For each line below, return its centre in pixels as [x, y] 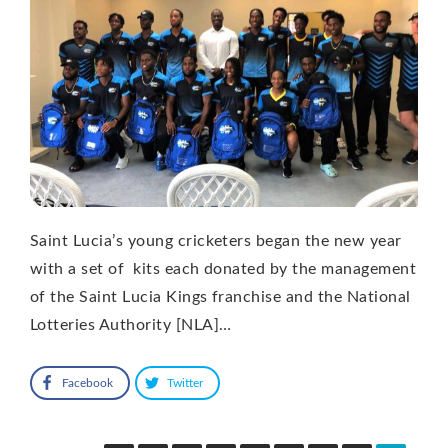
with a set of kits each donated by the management [223, 268]
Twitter [185, 382]
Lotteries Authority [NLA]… [131, 324]
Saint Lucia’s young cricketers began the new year [216, 240]
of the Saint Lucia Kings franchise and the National [220, 296]
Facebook [87, 382]
